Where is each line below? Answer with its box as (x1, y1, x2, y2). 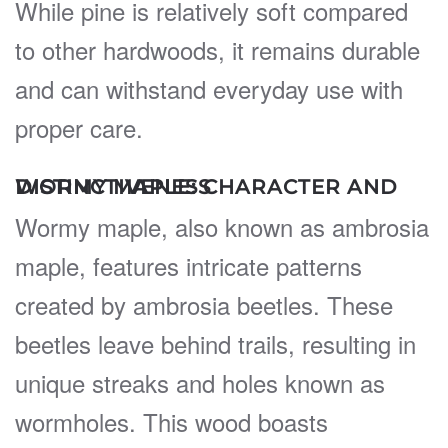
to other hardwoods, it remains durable (15, 31, 420, 67)
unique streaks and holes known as (15, 364, 385, 400)
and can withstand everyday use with (15, 70, 403, 106)
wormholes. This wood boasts (15, 403, 328, 439)
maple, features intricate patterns (15, 247, 362, 283)
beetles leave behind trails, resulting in (15, 325, 416, 361)
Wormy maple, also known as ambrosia (15, 208, 429, 244)
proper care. (15, 109, 143, 145)
